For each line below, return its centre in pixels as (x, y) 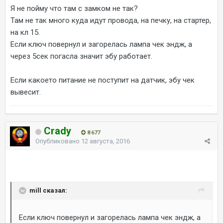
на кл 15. (26, 32)
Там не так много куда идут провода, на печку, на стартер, (111, 20)
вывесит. (26, 92)
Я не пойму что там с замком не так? (74, 8)
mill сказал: (48, 190)
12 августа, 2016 (106, 141)
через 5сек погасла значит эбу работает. (81, 56)
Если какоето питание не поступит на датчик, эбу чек (103, 80)
